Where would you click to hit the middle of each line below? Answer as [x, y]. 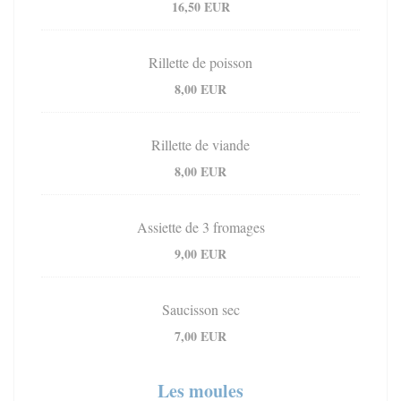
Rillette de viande [200, 145]
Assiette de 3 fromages [200, 227]
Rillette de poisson [200, 63]
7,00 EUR [200, 337]
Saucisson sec [200, 310]
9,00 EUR [200, 254]
